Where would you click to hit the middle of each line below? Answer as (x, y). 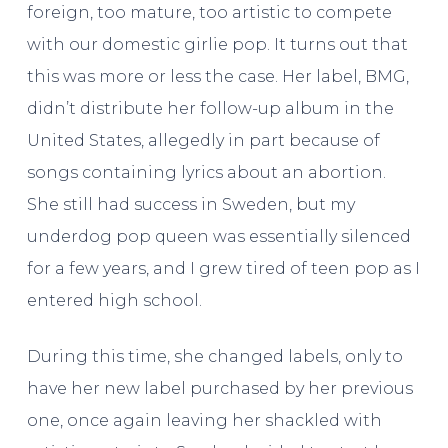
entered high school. (114, 301)
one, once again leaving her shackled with (204, 421)
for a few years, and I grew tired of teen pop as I (223, 269)
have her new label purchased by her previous (219, 389)
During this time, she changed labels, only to (214, 357)
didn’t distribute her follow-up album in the (210, 109)
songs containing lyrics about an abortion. (206, 173)
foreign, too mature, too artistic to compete (209, 13)
